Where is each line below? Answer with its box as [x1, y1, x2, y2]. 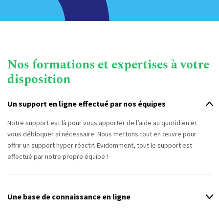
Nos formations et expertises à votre [7, 55, 209, 74]
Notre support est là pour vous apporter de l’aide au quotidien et [7, 118, 197, 127]
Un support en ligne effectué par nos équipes [7, 98, 166, 109]
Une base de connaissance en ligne [7, 191, 131, 201]
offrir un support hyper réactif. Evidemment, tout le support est [7, 140, 192, 150]
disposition [7, 70, 70, 89]
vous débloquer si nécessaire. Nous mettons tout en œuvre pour [7, 129, 197, 138]
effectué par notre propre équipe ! [7, 152, 108, 161]
